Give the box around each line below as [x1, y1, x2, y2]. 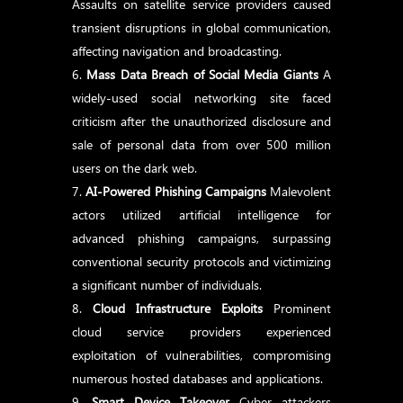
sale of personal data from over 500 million [72, 136, 331, 153]
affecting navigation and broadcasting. [72, 42, 282, 59]
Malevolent [265, 183, 331, 200]
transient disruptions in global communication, [72, 19, 331, 36]
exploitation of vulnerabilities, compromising [72, 346, 331, 363]
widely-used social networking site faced [72, 89, 331, 106]
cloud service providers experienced [72, 323, 331, 340]
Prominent [263, 300, 331, 317]
